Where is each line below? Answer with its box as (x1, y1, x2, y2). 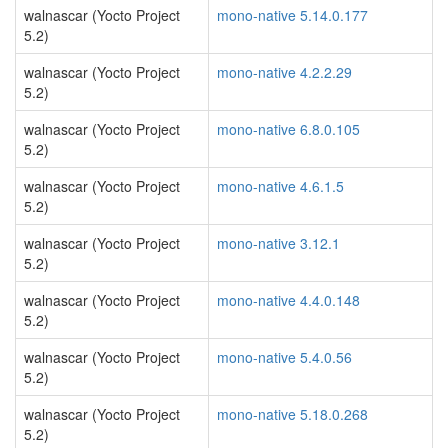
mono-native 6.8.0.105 (217, 119, 360, 139)
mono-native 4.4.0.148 (217, 290, 360, 310)
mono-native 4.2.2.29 (217, 62, 352, 82)
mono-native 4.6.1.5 (217, 176, 344, 196)
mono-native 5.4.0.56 (217, 347, 352, 367)
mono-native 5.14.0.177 (217, 5, 368, 25)
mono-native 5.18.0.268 (217, 404, 368, 424)
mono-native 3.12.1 (217, 233, 340, 253)
